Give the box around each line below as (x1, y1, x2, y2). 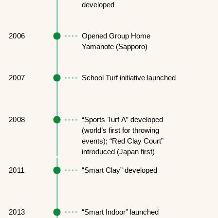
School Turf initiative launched (81, 73, 176, 82)
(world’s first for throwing (81, 126, 159, 134)
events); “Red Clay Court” (81, 136, 163, 145)
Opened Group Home (81, 31, 150, 40)
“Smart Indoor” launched (81, 208, 159, 217)
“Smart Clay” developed (81, 166, 157, 175)
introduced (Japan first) (81, 147, 155, 156)
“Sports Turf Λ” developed (81, 115, 163, 124)
